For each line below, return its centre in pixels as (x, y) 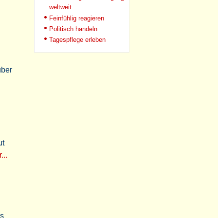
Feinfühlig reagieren (77, 18)
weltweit (60, 8)
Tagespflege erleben (77, 40)
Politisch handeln (73, 29)
